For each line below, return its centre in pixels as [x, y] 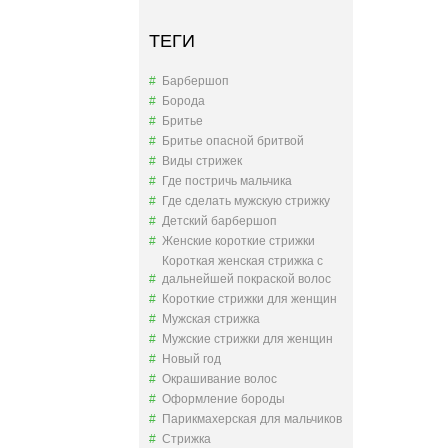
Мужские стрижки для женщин [247, 339]
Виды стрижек [202, 161]
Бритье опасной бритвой [233, 141]
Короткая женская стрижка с [242, 261]
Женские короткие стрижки [238, 241]
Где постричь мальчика [227, 181]
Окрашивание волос [219, 379]
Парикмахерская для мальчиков [252, 419]
